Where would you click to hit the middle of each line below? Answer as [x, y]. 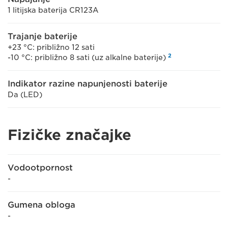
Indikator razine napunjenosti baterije [88, 84]
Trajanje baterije [42, 36]
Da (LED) [25, 95]
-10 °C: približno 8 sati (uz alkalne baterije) [88, 58]
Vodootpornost [40, 168]
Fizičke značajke [69, 135]
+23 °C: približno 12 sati [51, 47]
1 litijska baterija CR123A [53, 10]
